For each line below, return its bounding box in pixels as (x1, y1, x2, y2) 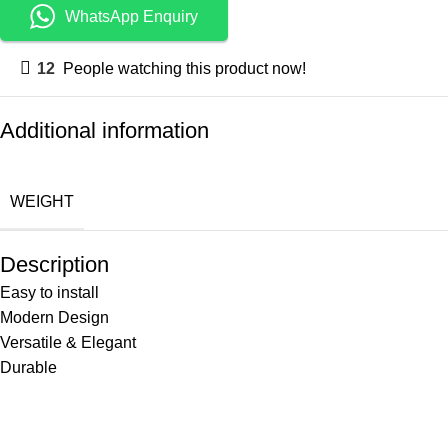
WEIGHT (10, 193, 74, 210)
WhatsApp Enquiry (65, 8, 198, 25)
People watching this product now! (63, 60, 306, 77)
